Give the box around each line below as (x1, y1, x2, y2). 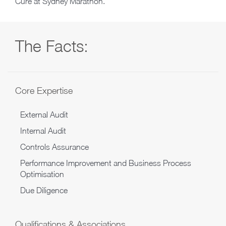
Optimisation (20, 169, 64, 179)
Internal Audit (20, 126, 66, 136)
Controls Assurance (20, 142, 89, 152)
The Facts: (15, 36, 88, 56)
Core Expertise (15, 85, 73, 96)
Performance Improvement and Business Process (20, 158, 191, 168)
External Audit (20, 110, 68, 120)
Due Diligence (20, 186, 68, 195)
